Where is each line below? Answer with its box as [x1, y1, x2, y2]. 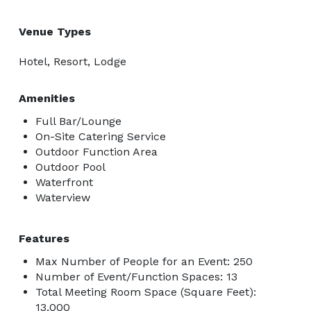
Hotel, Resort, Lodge [19, 54, 126, 68]
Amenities [19, 91, 75, 105]
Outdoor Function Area [35, 144, 158, 158]
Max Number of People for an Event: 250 [35, 254, 253, 268]
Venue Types [19, 24, 91, 38]
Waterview [35, 190, 90, 204]
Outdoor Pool [35, 160, 106, 174]
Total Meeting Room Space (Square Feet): [35, 285, 256, 299]
